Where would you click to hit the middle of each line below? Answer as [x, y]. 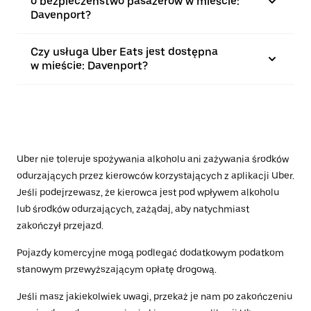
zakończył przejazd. [60, 226]
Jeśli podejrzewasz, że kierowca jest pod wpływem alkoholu [148, 192]
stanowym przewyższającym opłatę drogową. [117, 269]
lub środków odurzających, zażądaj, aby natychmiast [133, 209]
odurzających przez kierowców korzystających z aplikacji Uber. [155, 176]
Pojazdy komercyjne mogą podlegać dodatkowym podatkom [150, 253]
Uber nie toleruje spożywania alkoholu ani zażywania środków [153, 159]
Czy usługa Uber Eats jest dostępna [124, 52]
